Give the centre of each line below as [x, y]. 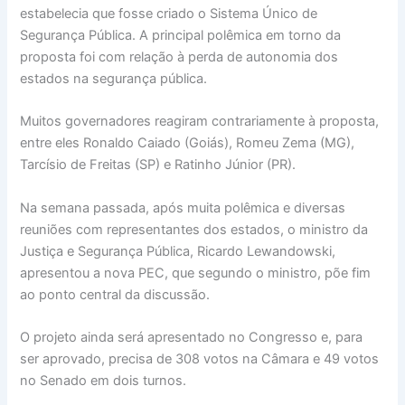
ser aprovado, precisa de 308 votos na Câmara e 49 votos [200, 358]
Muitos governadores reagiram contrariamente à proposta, [200, 122]
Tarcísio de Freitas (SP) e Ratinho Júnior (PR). [160, 165]
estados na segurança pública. [116, 78]
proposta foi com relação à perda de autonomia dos [179, 57]
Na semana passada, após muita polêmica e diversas [183, 207]
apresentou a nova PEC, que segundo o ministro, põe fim [196, 273]
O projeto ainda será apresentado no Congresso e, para [192, 337]
